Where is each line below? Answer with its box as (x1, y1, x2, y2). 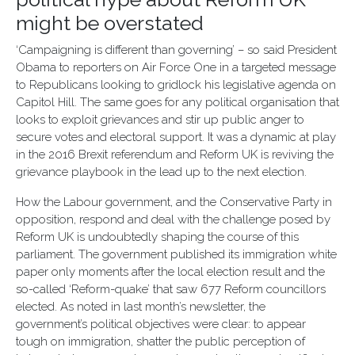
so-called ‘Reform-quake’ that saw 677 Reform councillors (16, 282, 326, 296)
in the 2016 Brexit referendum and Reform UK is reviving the (16, 147, 334, 162)
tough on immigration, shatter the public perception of (16, 334, 305, 349)
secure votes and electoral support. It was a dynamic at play (16, 130, 336, 144)
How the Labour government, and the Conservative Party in (16, 195, 332, 209)
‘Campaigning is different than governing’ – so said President (16, 43, 337, 57)
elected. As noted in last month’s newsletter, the (16, 300, 265, 314)
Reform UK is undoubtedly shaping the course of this (16, 230, 299, 244)
